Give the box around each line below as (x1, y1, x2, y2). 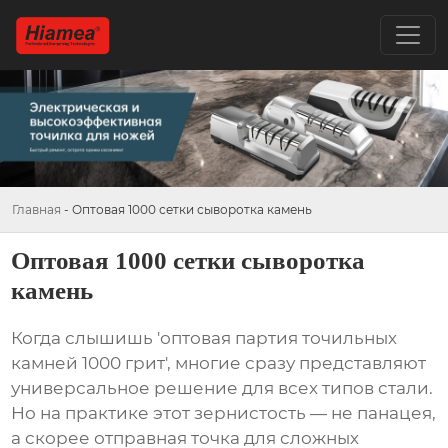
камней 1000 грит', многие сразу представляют (11, 353, 427, 374)
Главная (12, 201, 61, 217)
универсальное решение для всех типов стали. (11, 378, 434, 399)
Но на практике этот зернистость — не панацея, (11, 403, 437, 424)
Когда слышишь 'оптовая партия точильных (11, 328, 398, 349)
